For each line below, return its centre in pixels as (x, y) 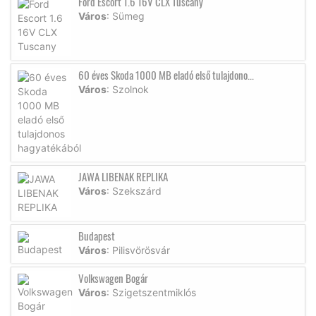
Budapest (97, 235)
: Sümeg (126, 16)
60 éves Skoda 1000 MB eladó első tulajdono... (166, 74)
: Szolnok (128, 89)
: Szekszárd (134, 190)
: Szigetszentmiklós (151, 292)
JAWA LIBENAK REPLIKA (123, 176)
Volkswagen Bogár (113, 278)
